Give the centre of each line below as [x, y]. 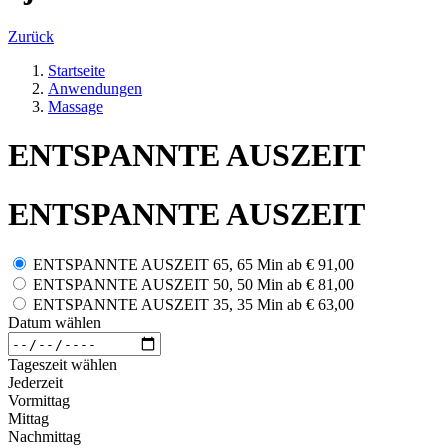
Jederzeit [35, 383]
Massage [75, 106]
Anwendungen [95, 88]
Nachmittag [44, 437]
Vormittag [39, 401]
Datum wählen [54, 323]
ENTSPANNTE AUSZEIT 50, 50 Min [158, 285]
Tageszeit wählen [62, 365]
